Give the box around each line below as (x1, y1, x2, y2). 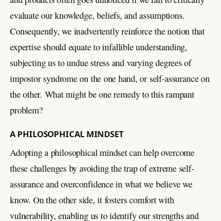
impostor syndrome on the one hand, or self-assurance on (10, 72, 210, 84)
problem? (10, 104, 43, 116)
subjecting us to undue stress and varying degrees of (10, 56, 192, 69)
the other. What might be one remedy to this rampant (10, 88, 194, 100)
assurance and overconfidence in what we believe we (10, 178, 192, 190)
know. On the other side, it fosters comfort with (10, 193, 174, 206)
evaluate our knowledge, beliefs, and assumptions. (10, 9, 185, 21)
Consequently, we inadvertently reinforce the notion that (10, 25, 205, 37)
